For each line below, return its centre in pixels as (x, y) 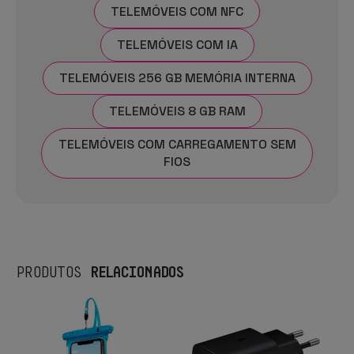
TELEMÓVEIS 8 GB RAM (177, 111)
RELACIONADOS (136, 271)
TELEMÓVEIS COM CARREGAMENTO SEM (177, 144)
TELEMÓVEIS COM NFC (177, 11)
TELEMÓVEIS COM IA (177, 44)
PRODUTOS (53, 271)
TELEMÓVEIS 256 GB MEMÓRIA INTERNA (177, 77)
